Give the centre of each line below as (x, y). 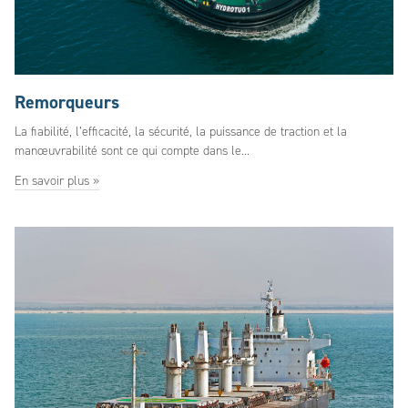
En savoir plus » (57, 181)
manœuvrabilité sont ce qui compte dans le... (132, 151)
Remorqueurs (67, 102)
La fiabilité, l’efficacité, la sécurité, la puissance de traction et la (181, 132)
